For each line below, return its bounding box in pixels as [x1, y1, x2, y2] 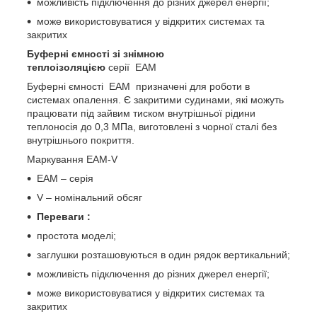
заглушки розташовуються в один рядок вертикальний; [37, 248, 290, 260]
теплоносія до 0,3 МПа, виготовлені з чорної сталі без [27, 120, 277, 132]
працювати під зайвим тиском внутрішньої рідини [27, 107, 255, 119]
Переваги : [37, 210, 91, 222]
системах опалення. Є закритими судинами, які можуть [27, 93, 284, 105]
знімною [123, 47, 164, 59]
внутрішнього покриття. [27, 134, 134, 146]
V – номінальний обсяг [37, 191, 142, 203]
